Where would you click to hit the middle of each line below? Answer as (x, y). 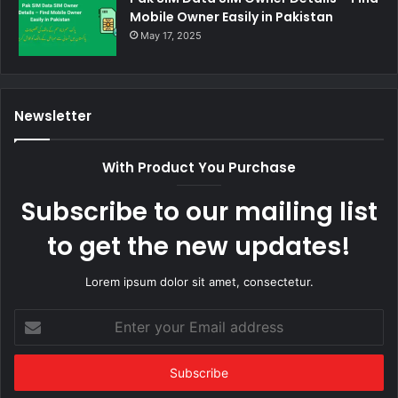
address (36, 373)
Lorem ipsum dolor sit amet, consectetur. (199, 281)
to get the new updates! (199, 246)
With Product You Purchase (199, 167)
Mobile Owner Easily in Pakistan (231, 16)
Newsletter (53, 115)
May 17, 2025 (171, 35)
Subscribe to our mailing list (199, 211)
